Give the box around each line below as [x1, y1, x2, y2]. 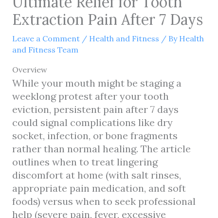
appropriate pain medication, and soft [12, 182, 186, 194]
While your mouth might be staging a [12, 76, 182, 89]
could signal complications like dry [12, 116, 173, 128]
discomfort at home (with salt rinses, [12, 168, 181, 181]
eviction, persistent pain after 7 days [12, 103, 179, 115]
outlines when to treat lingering [12, 155, 158, 168]
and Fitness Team [12, 44, 78, 54]
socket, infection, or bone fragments [12, 129, 178, 142]
